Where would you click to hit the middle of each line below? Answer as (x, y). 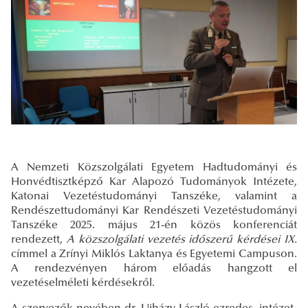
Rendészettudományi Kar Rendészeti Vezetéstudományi (154, 211)
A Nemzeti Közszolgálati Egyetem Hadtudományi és (154, 168)
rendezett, (39, 240)
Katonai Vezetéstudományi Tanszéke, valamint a (154, 197)
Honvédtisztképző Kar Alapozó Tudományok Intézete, (154, 183)
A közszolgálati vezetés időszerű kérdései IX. (182, 240)
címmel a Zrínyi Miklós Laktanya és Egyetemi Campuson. (154, 255)
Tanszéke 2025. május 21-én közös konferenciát (154, 226)
